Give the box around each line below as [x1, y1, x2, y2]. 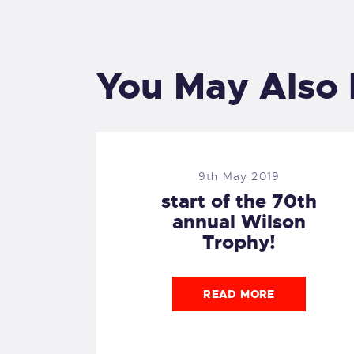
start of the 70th [161, 188, 318, 214]
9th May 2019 [198, 169, 281, 184]
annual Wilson [172, 209, 307, 235]
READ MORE [203, 286, 275, 301]
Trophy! [202, 229, 277, 255]
